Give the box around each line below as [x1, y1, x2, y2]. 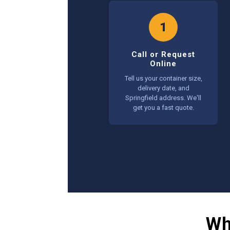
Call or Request [131, 50, 195, 59]
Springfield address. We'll [125, 94, 201, 102]
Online [150, 59, 177, 68]
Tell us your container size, [124, 74, 202, 82]
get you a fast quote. [132, 104, 194, 111]
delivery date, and [137, 84, 189, 92]
